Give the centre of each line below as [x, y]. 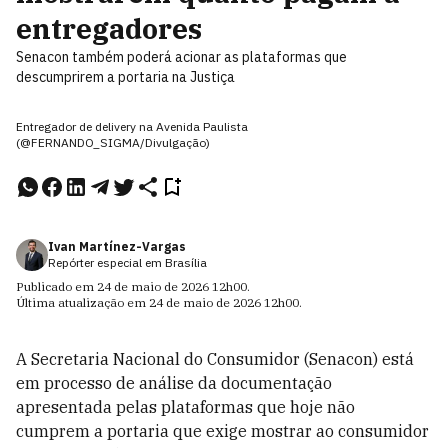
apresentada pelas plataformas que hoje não [185, 407]
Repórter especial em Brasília [127, 262]
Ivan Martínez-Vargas [117, 246]
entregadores [109, 28]
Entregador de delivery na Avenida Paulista [132, 126]
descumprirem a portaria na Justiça [125, 77]
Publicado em [56, 286]
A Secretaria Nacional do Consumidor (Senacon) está [215, 359]
